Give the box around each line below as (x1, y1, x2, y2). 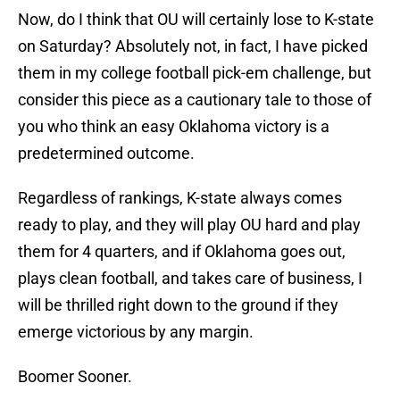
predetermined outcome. (18, 144, 195, 163)
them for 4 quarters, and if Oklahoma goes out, (18, 242, 346, 262)
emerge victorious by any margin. (18, 322, 254, 342)
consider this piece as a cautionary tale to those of (18, 90, 371, 110)
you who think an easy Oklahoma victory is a (18, 117, 329, 137)
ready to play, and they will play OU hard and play (18, 215, 361, 235)
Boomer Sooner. (18, 367, 132, 387)
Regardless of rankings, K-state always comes (18, 188, 342, 208)
